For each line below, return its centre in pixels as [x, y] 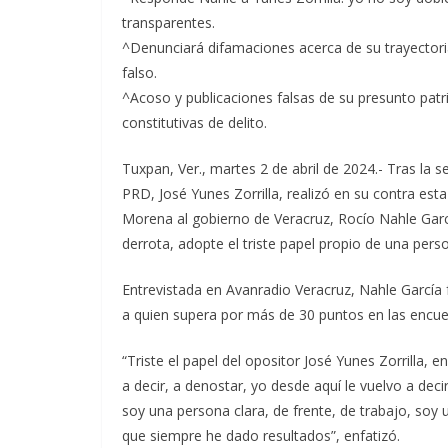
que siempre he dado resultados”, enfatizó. [261, 435]
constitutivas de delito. [194, 122]
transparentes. [168, 22]
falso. [139, 72]
